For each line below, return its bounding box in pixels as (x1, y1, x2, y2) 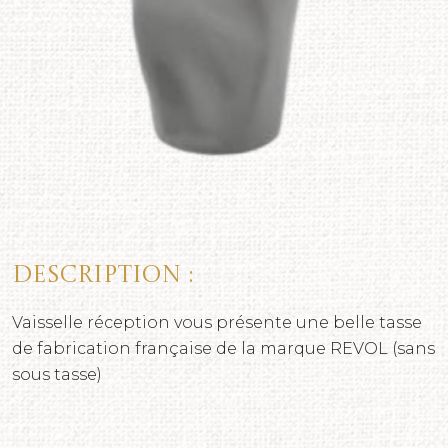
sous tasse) (12, 365, 102, 384)
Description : (12, 264, 193, 288)
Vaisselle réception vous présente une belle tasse (12, 313, 422, 332)
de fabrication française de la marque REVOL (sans (12, 339, 435, 358)
